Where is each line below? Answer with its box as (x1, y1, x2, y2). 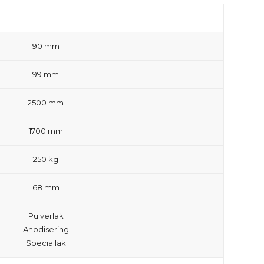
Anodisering (22, 225, 69, 234)
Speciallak (25, 238, 66, 247)
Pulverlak (28, 211, 64, 220)
